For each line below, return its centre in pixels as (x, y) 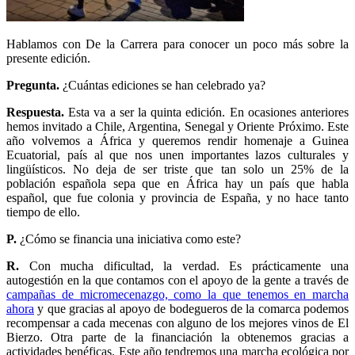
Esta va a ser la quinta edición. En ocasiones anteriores (206, 112)
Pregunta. (33, 85)
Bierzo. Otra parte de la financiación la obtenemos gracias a (177, 337)
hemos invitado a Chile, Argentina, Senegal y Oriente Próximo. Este (177, 126)
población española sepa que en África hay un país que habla (177, 183)
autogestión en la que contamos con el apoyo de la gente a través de (177, 280)
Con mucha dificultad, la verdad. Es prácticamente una (184, 265)
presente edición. (48, 58)
